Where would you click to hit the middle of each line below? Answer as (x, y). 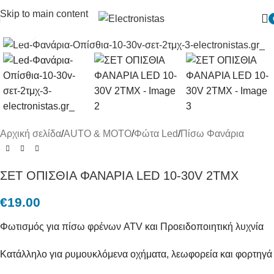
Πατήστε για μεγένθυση (85, 30)
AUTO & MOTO (98, 134)
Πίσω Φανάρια (212, 134)
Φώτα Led (156, 134)
